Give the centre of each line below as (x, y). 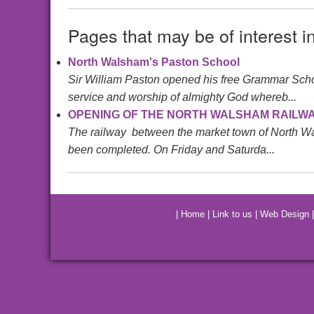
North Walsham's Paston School (154, 62)
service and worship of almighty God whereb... (182, 97)
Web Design (285, 214)
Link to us (232, 214)
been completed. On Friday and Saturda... (171, 150)
